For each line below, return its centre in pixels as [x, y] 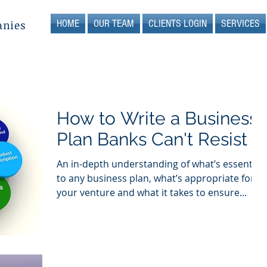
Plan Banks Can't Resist [152, 139]
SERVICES [240, 24]
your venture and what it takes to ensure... [152, 193]
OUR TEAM [114, 24]
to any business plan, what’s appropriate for [156, 178]
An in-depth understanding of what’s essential [160, 164]
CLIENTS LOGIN [178, 24]
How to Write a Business [157, 118]
